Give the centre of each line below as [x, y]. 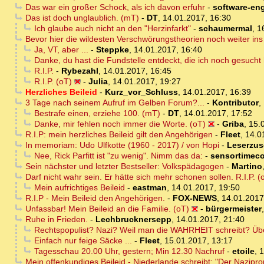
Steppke [112, 50]
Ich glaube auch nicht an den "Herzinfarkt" [112, 29]
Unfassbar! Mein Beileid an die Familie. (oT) [107, 209]
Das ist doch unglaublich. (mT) [82, 18]
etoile [243, 251]
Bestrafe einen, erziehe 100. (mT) [97, 113]
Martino [247, 166]
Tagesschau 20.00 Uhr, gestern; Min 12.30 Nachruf [129, 251]
